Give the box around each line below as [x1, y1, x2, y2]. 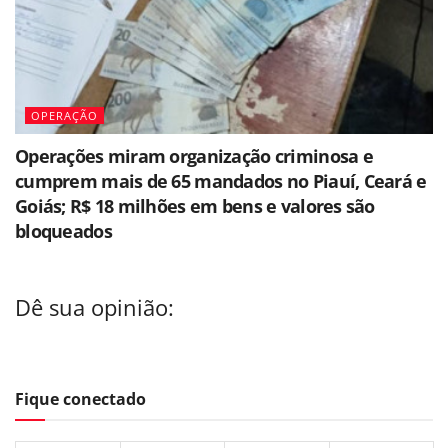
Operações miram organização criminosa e [15, 143, 373, 168]
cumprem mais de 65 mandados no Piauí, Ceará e [15, 168, 427, 193]
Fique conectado [15, 387, 146, 410]
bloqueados [15, 218, 112, 243]
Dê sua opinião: [15, 293, 174, 323]
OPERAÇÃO [31, 107, 98, 123]
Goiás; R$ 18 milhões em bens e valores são [15, 193, 375, 218]
